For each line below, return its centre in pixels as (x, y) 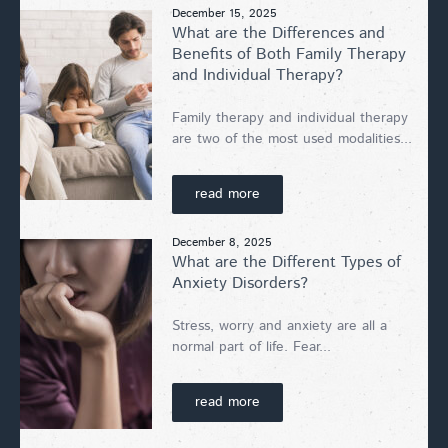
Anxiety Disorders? (240, 283)
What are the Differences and (278, 33)
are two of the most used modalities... (292, 138)
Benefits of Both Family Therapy (289, 54)
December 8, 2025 (222, 242)
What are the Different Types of (286, 262)
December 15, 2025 (224, 13)
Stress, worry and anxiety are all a (279, 325)
